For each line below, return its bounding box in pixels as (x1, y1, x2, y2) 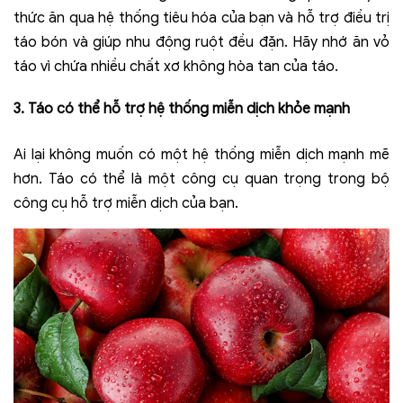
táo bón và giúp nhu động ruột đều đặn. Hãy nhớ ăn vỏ (13, 33, 390, 52)
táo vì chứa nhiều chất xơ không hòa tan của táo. (13, 58, 338, 76)
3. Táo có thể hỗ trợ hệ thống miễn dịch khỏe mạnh (13, 100, 350, 119)
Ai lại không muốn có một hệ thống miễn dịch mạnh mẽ (13, 146, 390, 165)
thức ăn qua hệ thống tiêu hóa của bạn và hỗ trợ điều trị (13, 9, 390, 28)
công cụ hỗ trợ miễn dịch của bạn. (13, 194, 238, 213)
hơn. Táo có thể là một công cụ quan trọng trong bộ (13, 170, 390, 189)
